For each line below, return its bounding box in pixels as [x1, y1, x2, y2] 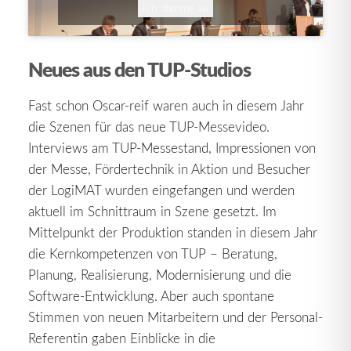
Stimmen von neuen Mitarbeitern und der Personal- [28, 307, 323, 326]
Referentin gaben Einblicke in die [28, 328, 215, 347]
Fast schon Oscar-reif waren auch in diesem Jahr [28, 96, 304, 114]
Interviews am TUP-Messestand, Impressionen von [28, 138, 316, 157]
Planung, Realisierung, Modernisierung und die [28, 265, 291, 284]
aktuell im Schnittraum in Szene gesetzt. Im [28, 201, 277, 220]
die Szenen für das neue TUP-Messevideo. [28, 117, 270, 136]
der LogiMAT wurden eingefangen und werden [28, 180, 295, 199]
